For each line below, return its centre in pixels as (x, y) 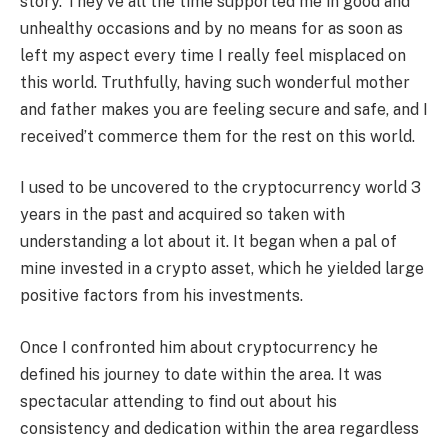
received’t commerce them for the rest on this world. (217, 136)
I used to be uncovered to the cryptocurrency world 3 (220, 188)
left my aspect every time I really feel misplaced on (213, 55)
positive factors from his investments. (161, 296)
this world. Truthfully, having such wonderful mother (215, 82)
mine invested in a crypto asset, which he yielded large (222, 269)
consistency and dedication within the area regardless (219, 428)
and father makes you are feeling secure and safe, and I (224, 109)
